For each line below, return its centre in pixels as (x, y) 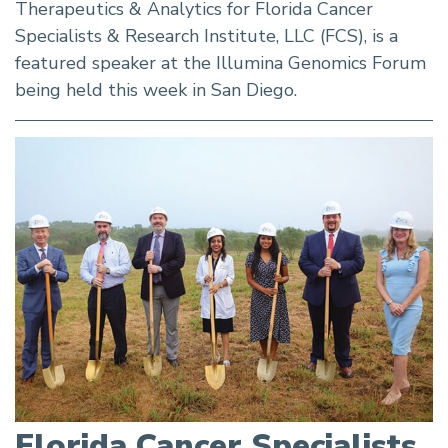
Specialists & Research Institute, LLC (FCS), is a (206, 35)
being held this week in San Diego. (156, 89)
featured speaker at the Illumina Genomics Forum (220, 62)
